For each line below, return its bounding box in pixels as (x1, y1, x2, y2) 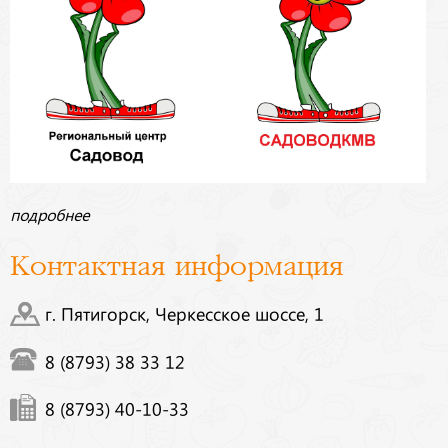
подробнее (10, 209, 89, 220)
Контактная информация (10, 251, 343, 283)
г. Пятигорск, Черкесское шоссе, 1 (45, 308, 324, 319)
